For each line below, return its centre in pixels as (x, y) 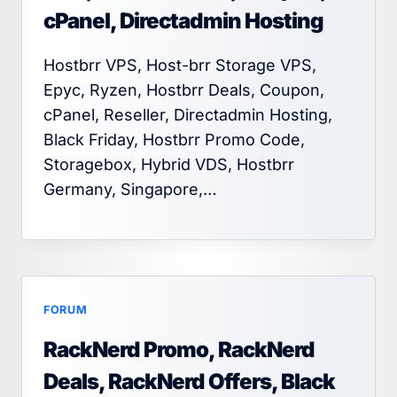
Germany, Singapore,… (130, 190)
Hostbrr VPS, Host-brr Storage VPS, (180, 66)
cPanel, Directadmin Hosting (183, 21)
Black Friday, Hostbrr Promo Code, (174, 140)
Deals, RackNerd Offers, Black (189, 381)
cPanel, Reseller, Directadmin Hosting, (188, 115)
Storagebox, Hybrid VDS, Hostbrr (169, 165)
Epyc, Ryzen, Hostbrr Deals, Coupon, (184, 90)
